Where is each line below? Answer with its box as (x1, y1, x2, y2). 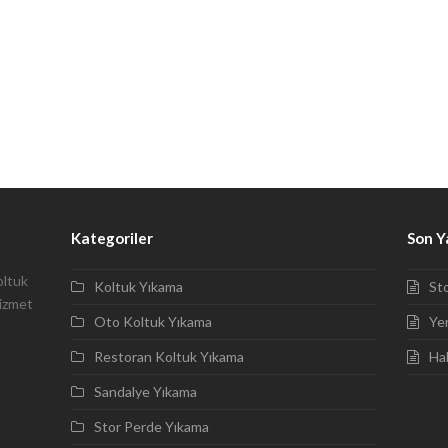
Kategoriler (70, 229, 153, 247)
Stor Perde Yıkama (93, 418, 209, 435)
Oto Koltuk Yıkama (93, 313, 212, 330)
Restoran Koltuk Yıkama (93, 348, 244, 365)
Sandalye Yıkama (93, 383, 197, 400)
